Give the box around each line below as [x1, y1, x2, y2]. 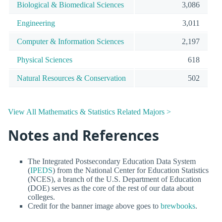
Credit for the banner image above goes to [28, 202, 161, 211]
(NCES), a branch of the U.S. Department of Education [28, 175, 201, 184]
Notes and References [8, 125, 159, 145]
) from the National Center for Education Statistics [53, 166, 209, 175]
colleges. [28, 193, 55, 202]
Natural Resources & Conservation [17, 74, 126, 83]
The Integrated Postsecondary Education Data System [28, 157, 196, 166]
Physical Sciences [17, 55, 72, 64]
